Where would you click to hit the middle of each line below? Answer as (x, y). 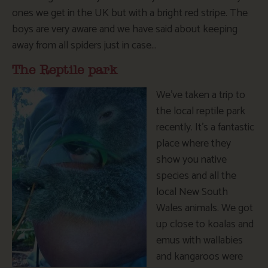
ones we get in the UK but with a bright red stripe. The (130, 13)
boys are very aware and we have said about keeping (125, 30)
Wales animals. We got (205, 208)
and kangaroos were (200, 256)
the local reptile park (201, 111)
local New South (192, 192)
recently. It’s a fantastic (205, 127)
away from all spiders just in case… (84, 46)
